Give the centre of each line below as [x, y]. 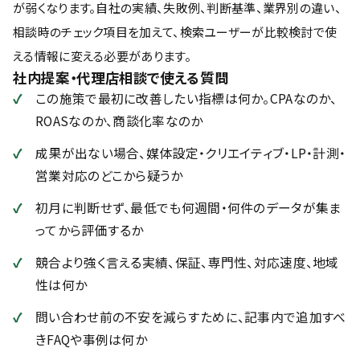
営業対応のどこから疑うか [109, 176]
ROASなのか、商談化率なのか [119, 121]
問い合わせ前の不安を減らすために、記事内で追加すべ [191, 317]
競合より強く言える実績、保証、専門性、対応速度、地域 [187, 262]
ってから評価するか [90, 230]
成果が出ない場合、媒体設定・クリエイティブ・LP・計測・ [191, 153]
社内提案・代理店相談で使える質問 [121, 78]
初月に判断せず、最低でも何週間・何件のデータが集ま [188, 208]
